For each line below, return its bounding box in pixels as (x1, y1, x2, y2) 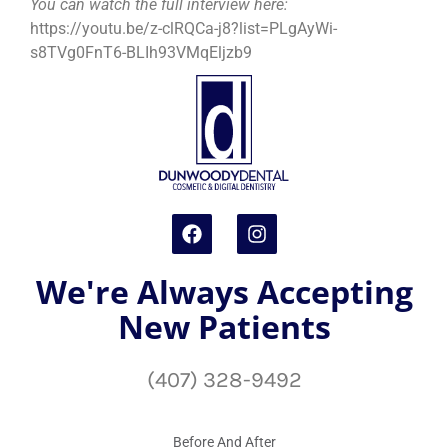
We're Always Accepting (35, 270, 413, 314)
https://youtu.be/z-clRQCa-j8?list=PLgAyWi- (30, 18, 337, 38)
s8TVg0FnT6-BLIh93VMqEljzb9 (30, 42, 252, 62)
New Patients (117, 305, 331, 349)
